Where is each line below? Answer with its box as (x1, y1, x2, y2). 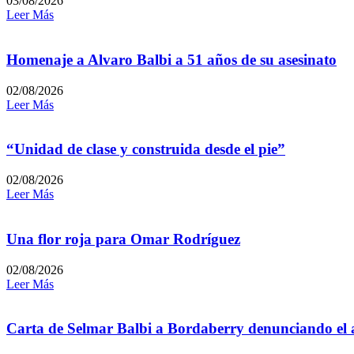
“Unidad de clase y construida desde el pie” (6, 141, 285, 158)
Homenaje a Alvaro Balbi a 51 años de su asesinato (6, 51, 337, 68)
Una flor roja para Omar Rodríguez (6, 230, 240, 247)
